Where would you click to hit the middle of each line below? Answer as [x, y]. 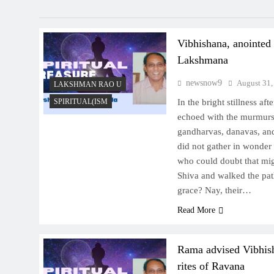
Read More [196, 210]
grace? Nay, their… [214, 191]
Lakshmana [202, 60]
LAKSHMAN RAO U [88, 85]
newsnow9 [204, 83]
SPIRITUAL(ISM [81, 102]
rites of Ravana [211, 266]
